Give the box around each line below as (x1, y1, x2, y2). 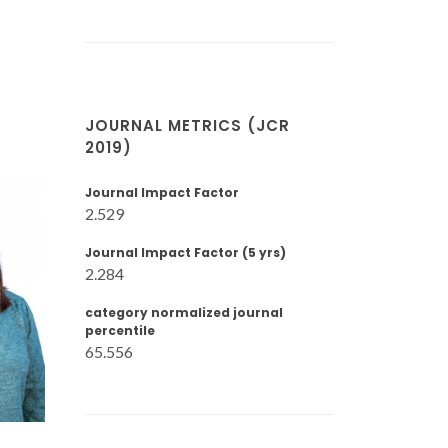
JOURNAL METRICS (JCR (85, 115, 290, 136)
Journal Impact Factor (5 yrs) (85, 244, 286, 261)
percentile (85, 322, 155, 339)
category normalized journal (85, 304, 283, 321)
